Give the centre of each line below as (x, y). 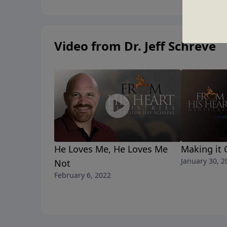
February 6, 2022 (83, 175)
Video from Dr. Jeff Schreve (135, 46)
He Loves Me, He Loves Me (111, 149)
